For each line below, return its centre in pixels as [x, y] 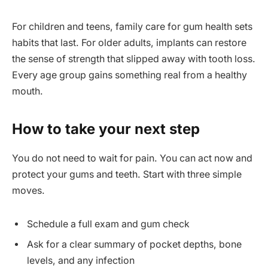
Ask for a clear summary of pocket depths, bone [134, 245]
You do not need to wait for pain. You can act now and [132, 159]
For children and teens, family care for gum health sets [132, 27]
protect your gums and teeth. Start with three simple [127, 175]
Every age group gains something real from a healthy [130, 75]
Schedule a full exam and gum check [108, 224]
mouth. [28, 92]
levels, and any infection [81, 261]
